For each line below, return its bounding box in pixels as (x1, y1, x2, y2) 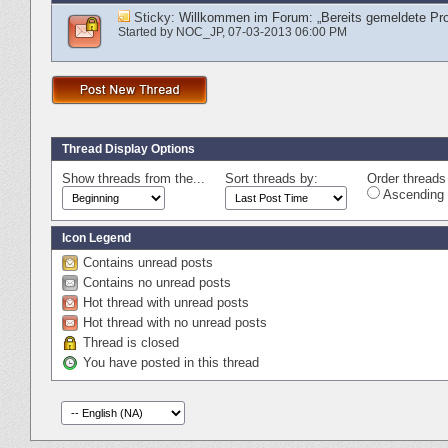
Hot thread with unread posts (83, 294, 249, 310)
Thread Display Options (62, 141, 195, 156)
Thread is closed (83, 334, 179, 350)
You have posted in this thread (83, 354, 259, 370)
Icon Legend (62, 230, 131, 245)
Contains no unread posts (83, 274, 231, 290)
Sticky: (134, 9, 179, 25)
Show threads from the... (62, 170, 205, 186)
